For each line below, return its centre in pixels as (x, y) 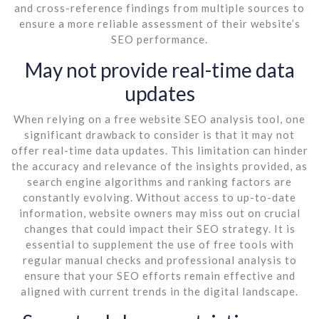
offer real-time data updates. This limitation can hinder (159, 150)
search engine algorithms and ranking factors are (159, 181)
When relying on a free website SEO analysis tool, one (159, 119)
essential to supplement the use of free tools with (159, 244)
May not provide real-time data (159, 69)
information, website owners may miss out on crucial (159, 213)
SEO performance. (159, 39)
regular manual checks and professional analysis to (159, 260)
